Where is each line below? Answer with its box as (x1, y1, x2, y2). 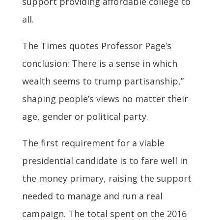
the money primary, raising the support (22, 172, 192, 184)
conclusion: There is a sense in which (22, 57, 177, 69)
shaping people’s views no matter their (22, 92, 188, 105)
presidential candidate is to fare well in (22, 154, 188, 166)
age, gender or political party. (22, 110, 148, 122)
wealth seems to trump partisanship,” (22, 75, 184, 87)
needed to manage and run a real (22, 190, 163, 202)
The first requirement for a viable (22, 137, 165, 149)
